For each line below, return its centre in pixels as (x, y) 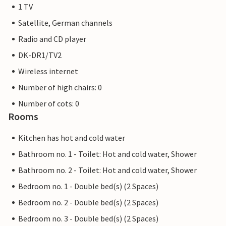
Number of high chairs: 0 (60, 88)
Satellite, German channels (65, 23)
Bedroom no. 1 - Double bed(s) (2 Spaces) (88, 186)
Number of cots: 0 (49, 104)
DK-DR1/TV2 (40, 55)
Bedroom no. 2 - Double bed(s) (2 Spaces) (88, 203)
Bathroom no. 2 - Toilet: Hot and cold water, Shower (107, 170)
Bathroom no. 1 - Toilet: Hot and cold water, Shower (107, 154)
